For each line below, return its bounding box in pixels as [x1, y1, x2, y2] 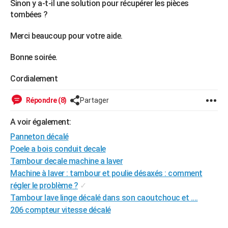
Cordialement [10, 74, 58, 83]
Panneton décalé [10, 132, 69, 141]
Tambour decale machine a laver [10, 156, 123, 166]
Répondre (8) [24, 96, 67, 104]
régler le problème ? [10, 181, 78, 190]
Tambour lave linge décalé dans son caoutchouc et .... [10, 193, 198, 203]
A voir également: [10, 117, 71, 127]
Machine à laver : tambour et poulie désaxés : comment [10, 168, 203, 178]
